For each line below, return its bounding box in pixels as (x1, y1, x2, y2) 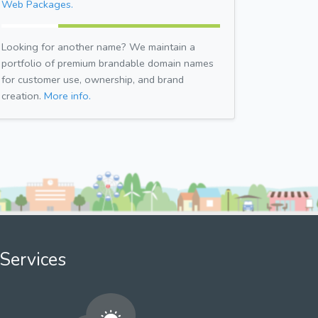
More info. (44, 88, 91, 103)
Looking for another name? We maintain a (1, 39, 195, 54)
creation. (1, 88, 44, 103)
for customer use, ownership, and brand (1, 72, 184, 87)
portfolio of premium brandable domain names (1, 55, 214, 70)
